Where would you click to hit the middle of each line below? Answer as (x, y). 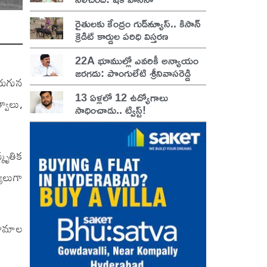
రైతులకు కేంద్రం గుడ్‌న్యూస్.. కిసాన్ (138, 23)
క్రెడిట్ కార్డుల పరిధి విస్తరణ (122, 35)
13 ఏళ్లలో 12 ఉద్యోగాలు (122, 97)
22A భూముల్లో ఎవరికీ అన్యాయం (137, 60)
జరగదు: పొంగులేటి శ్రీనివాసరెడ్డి (133, 72)
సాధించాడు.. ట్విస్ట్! (111, 109)
